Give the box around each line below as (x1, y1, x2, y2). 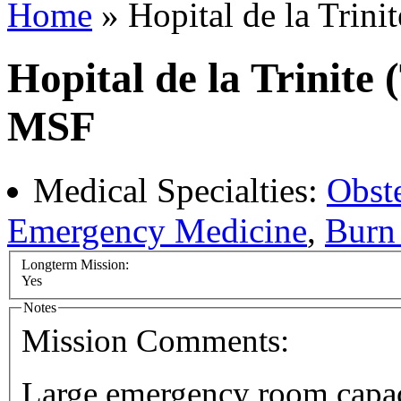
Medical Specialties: (33, 170, 327, 209)
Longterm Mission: (21, 257, 132, 273)
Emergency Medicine (7, 210, 307, 250)
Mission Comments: (21, 322, 297, 360)
